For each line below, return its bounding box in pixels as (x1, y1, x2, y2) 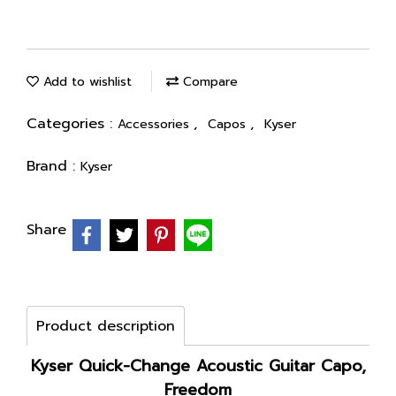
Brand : (27, 156, 80, 177)
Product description (36, 316, 175, 337)
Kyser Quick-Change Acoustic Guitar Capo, (30, 354, 366, 378)
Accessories (118, 115, 194, 133)
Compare (179, 72, 238, 91)
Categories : (27, 113, 118, 134)
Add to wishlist (39, 72, 132, 91)
